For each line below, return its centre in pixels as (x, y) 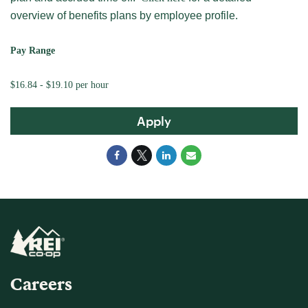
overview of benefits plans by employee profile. (124, 15)
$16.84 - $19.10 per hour (59, 85)
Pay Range (33, 51)
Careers (41, 284)
